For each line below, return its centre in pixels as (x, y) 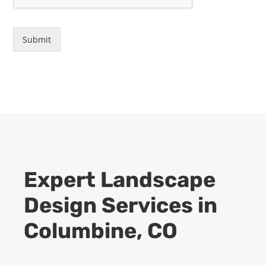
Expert (62, 180)
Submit (37, 40)
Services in (157, 205)
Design (60, 205)
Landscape (158, 180)
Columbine (80, 231)
